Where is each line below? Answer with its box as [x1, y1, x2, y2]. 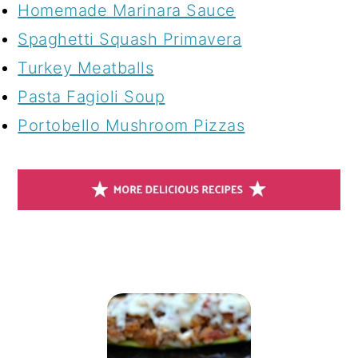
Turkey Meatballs [18, 58, 154, 78]
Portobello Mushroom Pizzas [18, 116, 245, 136]
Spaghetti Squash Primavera [18, 30, 242, 50]
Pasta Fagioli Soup [18, 87, 165, 107]
